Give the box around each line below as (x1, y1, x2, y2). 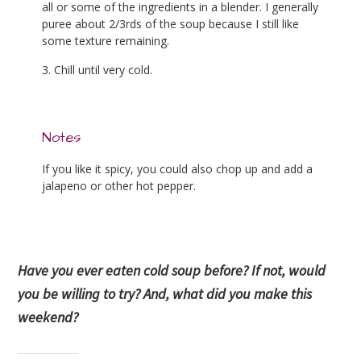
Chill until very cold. (54, 61, 153, 77)
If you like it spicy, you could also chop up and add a (42, 160, 313, 176)
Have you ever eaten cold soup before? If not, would (18, 260, 326, 280)
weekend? (18, 307, 79, 326)
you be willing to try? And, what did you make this (18, 284, 313, 303)
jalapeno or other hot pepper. (42, 177, 197, 193)
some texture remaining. (42, 32, 170, 48)
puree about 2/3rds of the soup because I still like (42, 15, 300, 31)
